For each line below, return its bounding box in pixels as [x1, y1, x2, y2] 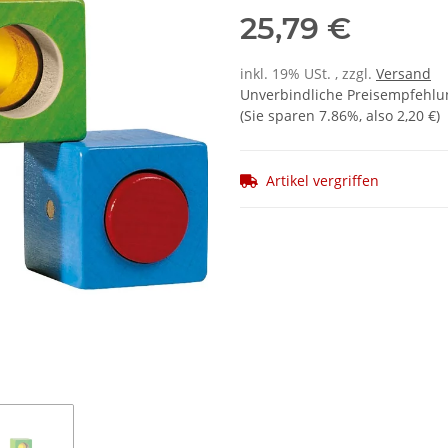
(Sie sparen [240, 106, 319, 126]
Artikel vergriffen [266, 171, 379, 190]
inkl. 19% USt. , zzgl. [240, 64, 376, 84]
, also [359, 106, 397, 126]
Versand [376, 64, 431, 84]
